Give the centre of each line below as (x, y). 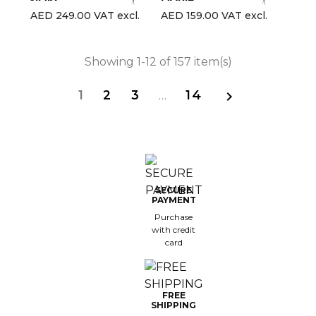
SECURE (174, 190)
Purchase (174, 217)
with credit (174, 229)
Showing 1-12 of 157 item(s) (158, 62)
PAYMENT (174, 200)
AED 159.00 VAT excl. (214, 16)
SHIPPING (174, 305)
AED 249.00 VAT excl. (85, 16)
